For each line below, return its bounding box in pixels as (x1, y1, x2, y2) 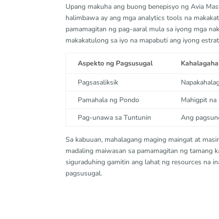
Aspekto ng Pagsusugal (78, 59, 153, 68)
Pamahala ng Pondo (78, 95, 140, 105)
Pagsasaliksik (78, 78, 119, 87)
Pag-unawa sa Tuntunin (78, 113, 152, 122)
